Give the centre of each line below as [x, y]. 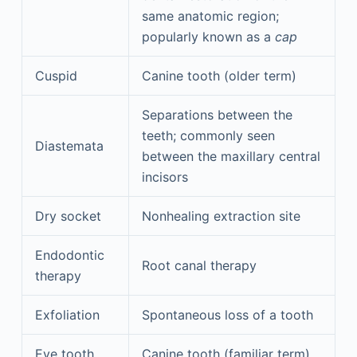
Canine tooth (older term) [219, 76]
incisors [165, 177]
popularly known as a [208, 37]
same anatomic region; [210, 16]
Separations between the [217, 115]
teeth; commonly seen [208, 135]
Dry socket [68, 216]
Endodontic [69, 255]
